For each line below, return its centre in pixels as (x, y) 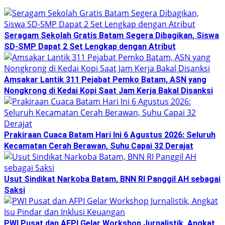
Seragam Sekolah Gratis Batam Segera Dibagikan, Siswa (111, 35)
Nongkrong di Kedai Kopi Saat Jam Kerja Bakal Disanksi (108, 90)
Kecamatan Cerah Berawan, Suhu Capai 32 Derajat (99, 146)
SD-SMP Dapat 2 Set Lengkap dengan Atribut (90, 46)
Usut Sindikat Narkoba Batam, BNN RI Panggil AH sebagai (112, 179)
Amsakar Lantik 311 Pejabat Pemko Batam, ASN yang (105, 79)
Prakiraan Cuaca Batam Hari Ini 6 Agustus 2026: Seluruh (110, 135)
